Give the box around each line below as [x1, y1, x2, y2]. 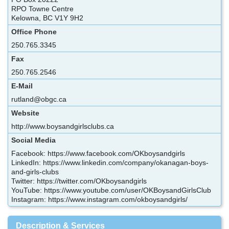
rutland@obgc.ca [11, 95, 66, 104]
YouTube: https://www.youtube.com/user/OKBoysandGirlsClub [11, 186, 213, 195]
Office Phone [11, 28, 57, 36]
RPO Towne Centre [11, 5, 76, 13]
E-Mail [11, 82, 33, 90]
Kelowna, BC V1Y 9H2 [11, 14, 83, 22]
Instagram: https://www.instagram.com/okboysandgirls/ [11, 195, 188, 204]
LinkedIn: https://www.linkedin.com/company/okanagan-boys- [11, 158, 209, 167]
